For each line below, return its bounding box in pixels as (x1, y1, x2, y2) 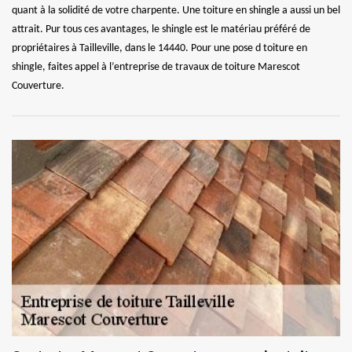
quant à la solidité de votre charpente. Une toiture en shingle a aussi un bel (12, 4, 340, 16)
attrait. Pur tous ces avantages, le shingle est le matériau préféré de (12, 23, 310, 35)
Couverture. (12, 79, 64, 92)
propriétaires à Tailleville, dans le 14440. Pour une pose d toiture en (12, 42, 307, 54)
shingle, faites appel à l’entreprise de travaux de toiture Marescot (12, 60, 300, 73)
